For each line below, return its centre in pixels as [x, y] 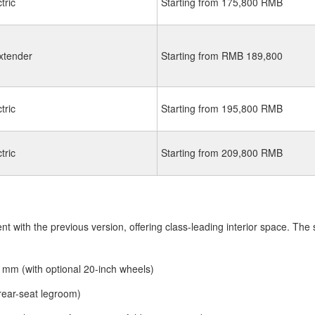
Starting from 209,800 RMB [222, 153]
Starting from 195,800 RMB [222, 108]
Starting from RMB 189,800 [222, 56]
